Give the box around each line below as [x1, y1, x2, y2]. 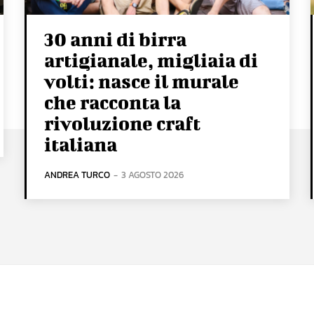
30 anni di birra [44, 28, 187, 50]
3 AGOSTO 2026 [121, 168, 184, 182]
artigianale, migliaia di [44, 49, 259, 71]
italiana [44, 133, 118, 156]
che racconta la [44, 91, 182, 114]
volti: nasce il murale [44, 70, 240, 93]
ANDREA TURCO [44, 168, 111, 182]
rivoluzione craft [44, 112, 201, 135]
